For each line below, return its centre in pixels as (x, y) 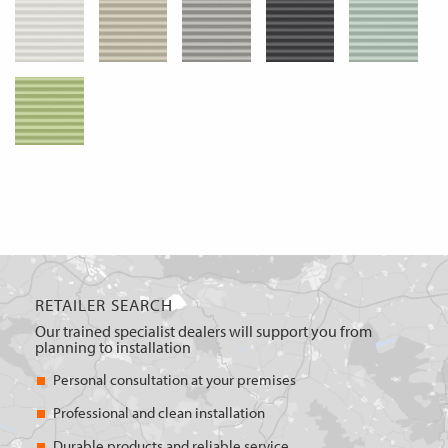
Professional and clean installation (159, 413)
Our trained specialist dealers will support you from (203, 331)
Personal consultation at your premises (174, 380)
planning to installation (113, 347)
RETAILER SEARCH (104, 305)
